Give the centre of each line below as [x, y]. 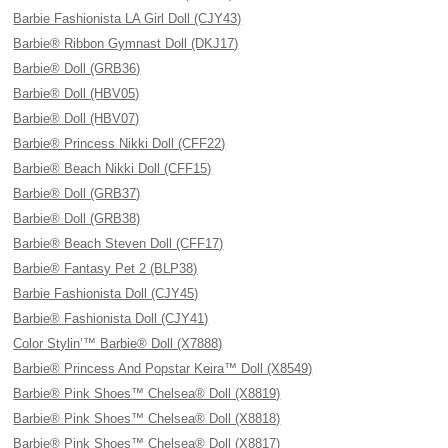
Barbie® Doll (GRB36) [77, 68]
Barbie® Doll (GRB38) [77, 218]
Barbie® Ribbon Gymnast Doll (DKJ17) [126, 43]
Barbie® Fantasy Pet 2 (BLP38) [105, 268]
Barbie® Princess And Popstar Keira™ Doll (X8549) [163, 368]
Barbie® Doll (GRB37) [77, 193]
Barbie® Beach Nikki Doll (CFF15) [112, 168]
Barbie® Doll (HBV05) [76, 93]
